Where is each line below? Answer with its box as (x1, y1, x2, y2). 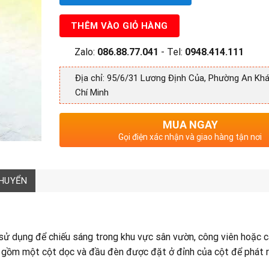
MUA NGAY (162, 118, 218, 131)
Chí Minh (75, 86, 109, 98)
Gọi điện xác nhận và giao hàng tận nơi (118, 131, 262, 142)
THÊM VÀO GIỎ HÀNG (71, 20, 168, 31)
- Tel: (159, 46, 185, 58)
